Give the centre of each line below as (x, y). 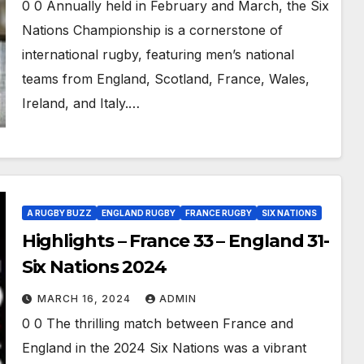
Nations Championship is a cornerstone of (152, 30)
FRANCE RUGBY (218, 213)
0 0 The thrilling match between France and (157, 323)
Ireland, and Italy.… (80, 103)
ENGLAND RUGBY (138, 213)
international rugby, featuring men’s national (158, 54)
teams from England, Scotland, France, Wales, (165, 79)
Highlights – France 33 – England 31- (175, 241)
